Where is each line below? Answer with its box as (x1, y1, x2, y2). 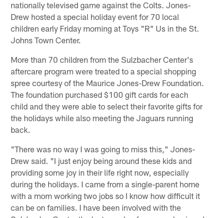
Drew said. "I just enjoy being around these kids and (11, 155, 192, 165)
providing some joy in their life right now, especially (11, 167, 189, 177)
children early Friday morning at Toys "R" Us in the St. (11, 23, 200, 33)
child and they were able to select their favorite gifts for (11, 101, 203, 111)
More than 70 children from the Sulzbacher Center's (11, 54, 194, 64)
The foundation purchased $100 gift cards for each (11, 89, 189, 99)
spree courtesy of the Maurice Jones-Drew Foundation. (11, 77, 204, 88)
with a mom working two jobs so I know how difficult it (11, 190, 200, 200)
